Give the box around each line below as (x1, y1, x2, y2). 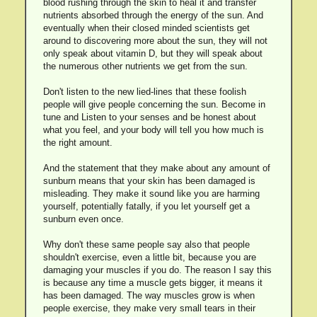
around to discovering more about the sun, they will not (42, 35, 267, 46)
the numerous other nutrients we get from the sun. (42, 61, 248, 71)
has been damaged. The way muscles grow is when (42, 290, 255, 301)
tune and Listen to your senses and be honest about (42, 112, 256, 122)
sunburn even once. (42, 214, 124, 224)
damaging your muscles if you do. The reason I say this (42, 265, 272, 275)
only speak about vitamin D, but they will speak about (42, 48, 263, 59)
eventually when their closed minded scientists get (42, 23, 250, 33)
